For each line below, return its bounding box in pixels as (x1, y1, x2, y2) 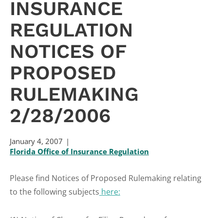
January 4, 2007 (10, 136, 63, 146)
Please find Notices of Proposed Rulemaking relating (10, 173, 201, 183)
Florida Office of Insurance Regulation (10, 146, 149, 156)
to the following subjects (10, 186, 99, 197)
